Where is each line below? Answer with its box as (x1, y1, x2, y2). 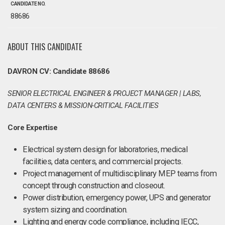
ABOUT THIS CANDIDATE (8, 40, 82, 53)
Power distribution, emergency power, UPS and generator (23, 193, 210, 202)
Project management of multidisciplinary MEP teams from (23, 169, 216, 178)
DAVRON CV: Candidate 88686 (8, 67, 109, 76)
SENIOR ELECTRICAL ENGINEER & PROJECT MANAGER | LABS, (8, 89, 201, 98)
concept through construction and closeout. (23, 181, 165, 190)
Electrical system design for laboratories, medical (23, 145, 187, 154)
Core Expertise (8, 123, 57, 132)
